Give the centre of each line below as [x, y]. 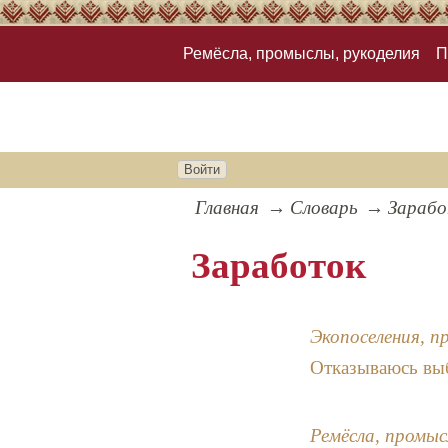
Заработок [279, 266]
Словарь [323, 208]
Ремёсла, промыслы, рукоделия [301, 54]
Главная [227, 208]
